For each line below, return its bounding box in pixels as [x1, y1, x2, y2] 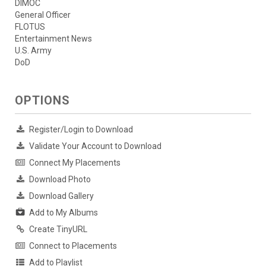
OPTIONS [15, 93, 70, 108]
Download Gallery [29, 191, 94, 201]
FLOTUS [15, 22, 45, 32]
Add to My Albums [29, 208, 98, 218]
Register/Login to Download [29, 125, 133, 135]
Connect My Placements [29, 158, 121, 168]
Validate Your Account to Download [29, 141, 161, 151]
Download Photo [29, 175, 91, 185]
